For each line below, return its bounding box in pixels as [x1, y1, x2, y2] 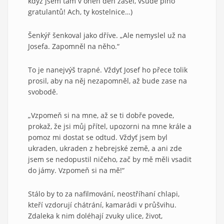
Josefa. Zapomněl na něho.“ [28, 41, 119, 51]
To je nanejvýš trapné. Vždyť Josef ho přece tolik [28, 64, 187, 74]
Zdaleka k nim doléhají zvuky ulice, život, [28, 210, 162, 220]
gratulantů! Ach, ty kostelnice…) [28, 6, 132, 16]
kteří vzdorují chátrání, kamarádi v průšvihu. [28, 199, 176, 209]
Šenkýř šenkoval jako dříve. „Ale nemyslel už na [28, 30, 186, 40]
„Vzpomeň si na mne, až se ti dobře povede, [28, 110, 174, 120]
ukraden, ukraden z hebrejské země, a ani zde [28, 143, 182, 153]
